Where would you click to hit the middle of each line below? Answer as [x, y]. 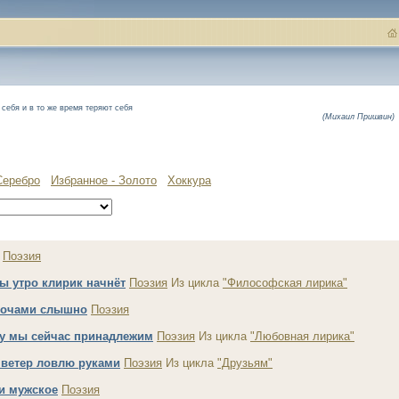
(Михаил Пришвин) [358, 117]
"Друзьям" [245, 363]
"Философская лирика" [285, 283]
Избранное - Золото [104, 180]
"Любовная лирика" [302, 336]
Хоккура [189, 180]
